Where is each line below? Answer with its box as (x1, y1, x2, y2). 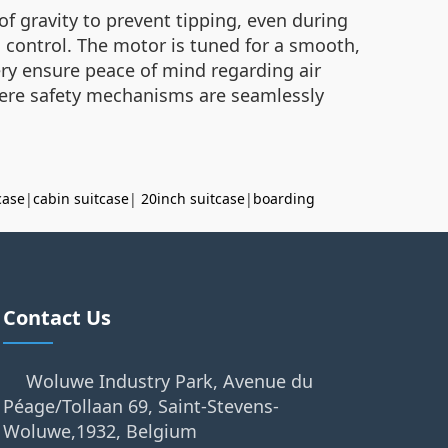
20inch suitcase (141, 188, 245, 208)
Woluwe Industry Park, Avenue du (25, 368, 313, 393)
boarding (253, 188, 315, 208)
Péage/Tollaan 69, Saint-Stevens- (2, 393, 279, 418)
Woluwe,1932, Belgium (2, 418, 197, 443)
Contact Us (2, 303, 111, 331)
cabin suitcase (33, 188, 129, 208)
